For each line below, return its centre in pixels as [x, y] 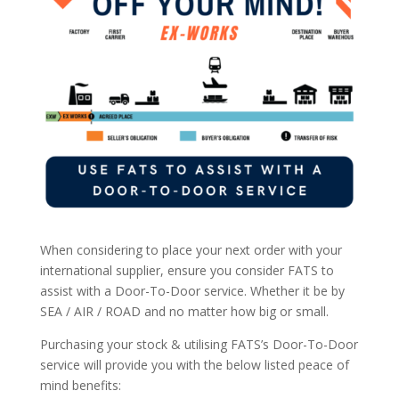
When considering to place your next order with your [191, 250]
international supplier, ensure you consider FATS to [187, 271]
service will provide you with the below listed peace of [194, 365]
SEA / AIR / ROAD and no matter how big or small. [184, 312]
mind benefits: [80, 386]
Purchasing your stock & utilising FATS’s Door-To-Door [199, 345]
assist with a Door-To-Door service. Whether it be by [192, 291]
